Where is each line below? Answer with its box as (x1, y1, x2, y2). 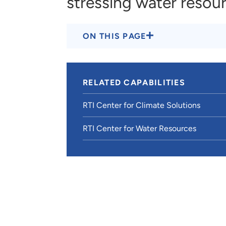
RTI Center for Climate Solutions (83, 100, 200, 110)
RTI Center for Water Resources (83, 123, 196, 133)
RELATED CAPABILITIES (83, 77, 185, 87)
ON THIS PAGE (83, 31, 146, 41)
